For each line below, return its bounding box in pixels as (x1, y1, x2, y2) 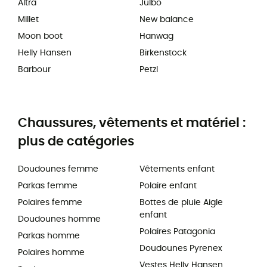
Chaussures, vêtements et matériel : (18, 117, 246, 130)
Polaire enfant (139, 182, 197, 191)
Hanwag (139, 32, 173, 41)
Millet (18, 15, 39, 24)
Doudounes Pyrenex (139, 244, 222, 253)
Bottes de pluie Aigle (139, 198, 223, 207)
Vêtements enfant (139, 165, 215, 174)
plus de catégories (18, 135, 134, 148)
